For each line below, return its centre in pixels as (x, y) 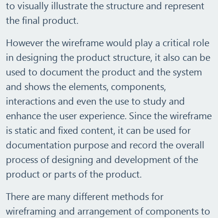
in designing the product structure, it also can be (108, 57)
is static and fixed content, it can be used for (98, 130)
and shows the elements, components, (86, 86)
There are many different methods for (85, 196)
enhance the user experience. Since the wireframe (109, 115)
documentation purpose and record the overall (105, 144)
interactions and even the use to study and (95, 100)
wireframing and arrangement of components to (108, 210)
